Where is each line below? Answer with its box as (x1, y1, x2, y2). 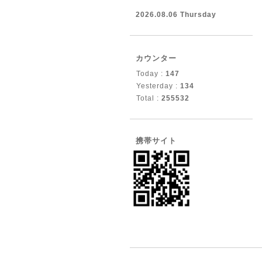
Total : (136, 94, 161, 102)
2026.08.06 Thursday (136, 11, 216, 19)
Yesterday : (136, 82, 180, 90)
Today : (136, 70, 166, 78)
